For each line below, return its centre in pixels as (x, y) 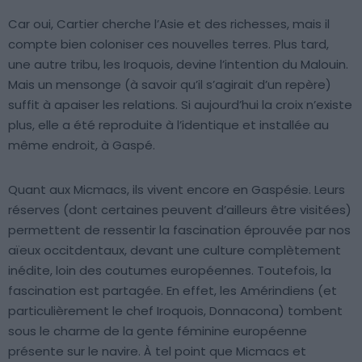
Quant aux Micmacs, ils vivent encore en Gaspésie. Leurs (177, 189)
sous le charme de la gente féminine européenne (158, 330)
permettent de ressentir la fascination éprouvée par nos (179, 229)
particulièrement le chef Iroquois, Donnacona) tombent (175, 310)
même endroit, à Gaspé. (82, 145)
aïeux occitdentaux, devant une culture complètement (175, 250)
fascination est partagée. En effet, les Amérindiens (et (173, 290)
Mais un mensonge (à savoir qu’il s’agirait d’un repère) (170, 84)
